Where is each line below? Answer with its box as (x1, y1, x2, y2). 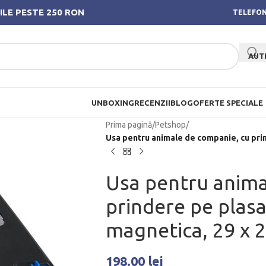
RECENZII (134, 99, 170, 107)
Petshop (154, 120, 186, 129)
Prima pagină (105, 120, 152, 129)
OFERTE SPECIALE (192, 99, 263, 107)
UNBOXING (91, 99, 134, 107)
